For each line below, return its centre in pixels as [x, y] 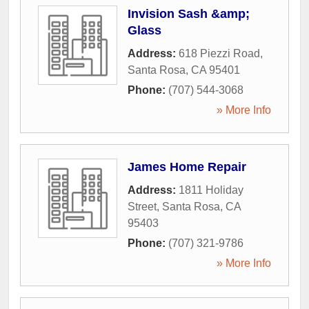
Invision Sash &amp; [189, 14]
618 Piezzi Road [219, 53]
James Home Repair [187, 167]
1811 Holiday [211, 190]
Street [142, 207]
